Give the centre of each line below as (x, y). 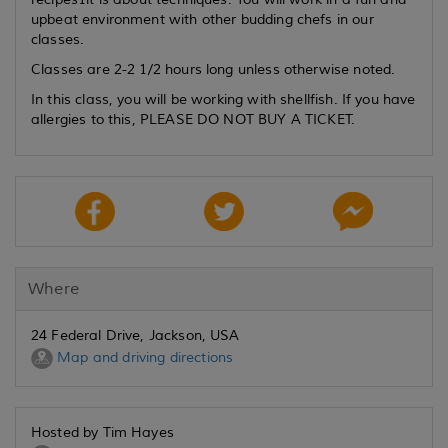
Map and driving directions (143, 358)
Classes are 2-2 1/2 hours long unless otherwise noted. (215, 69)
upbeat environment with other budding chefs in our (202, 19)
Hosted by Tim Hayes (102, 432)
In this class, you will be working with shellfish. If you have (223, 99)
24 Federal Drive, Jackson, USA (135, 335)
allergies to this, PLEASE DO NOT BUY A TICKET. (195, 119)
